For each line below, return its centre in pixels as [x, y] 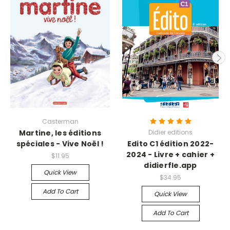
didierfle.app [170, 165]
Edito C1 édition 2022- [170, 143]
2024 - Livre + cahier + [170, 154]
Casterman [60, 121]
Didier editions [170, 132]
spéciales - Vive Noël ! [60, 143]
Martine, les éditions [60, 133]
